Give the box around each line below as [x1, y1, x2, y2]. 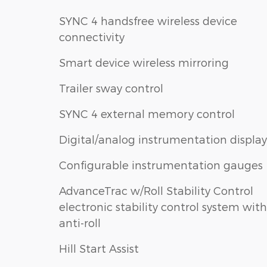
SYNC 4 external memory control [59, 107, 235, 120]
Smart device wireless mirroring [59, 55, 229, 69]
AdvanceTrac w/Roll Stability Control [59, 184, 253, 197]
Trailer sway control [59, 81, 163, 94]
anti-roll [59, 216, 101, 229]
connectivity [59, 30, 125, 43]
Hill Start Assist [59, 241, 139, 254]
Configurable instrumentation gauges [59, 158, 263, 171]
